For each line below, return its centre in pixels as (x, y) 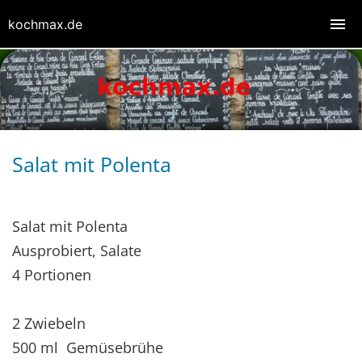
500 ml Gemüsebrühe (88, 347)
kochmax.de (45, 24)
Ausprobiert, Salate (77, 250)
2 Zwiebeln (49, 323)
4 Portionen (52, 274)
